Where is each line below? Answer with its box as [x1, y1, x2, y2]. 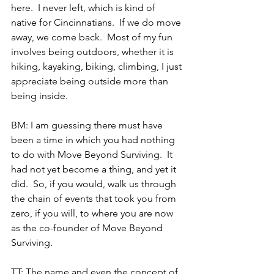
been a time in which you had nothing [11, 133, 177, 146]
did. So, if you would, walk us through [11, 177, 179, 190]
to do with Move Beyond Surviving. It [11, 148, 175, 160]
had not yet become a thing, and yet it [11, 163, 179, 175]
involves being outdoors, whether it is [11, 45, 176, 57]
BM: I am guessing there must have [11, 119, 165, 131]
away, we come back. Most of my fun [11, 31, 175, 43]
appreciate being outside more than [11, 75, 171, 87]
